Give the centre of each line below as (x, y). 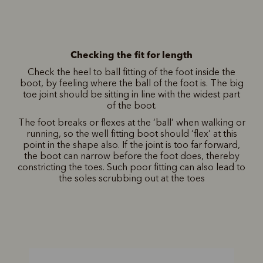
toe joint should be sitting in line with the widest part (131, 94)
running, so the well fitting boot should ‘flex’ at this (131, 133)
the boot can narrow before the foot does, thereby (131, 156)
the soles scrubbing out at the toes (131, 178)
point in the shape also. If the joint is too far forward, (131, 144)
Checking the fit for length (131, 54)
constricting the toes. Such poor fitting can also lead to (131, 167)
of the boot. (131, 105)
